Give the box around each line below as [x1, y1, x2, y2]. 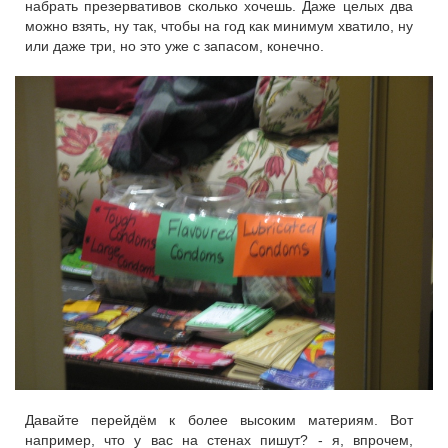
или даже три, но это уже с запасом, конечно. [25, 38, 324, 55]
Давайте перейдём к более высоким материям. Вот [25, 411, 413, 428]
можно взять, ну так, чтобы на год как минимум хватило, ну [25, 18, 413, 35]
